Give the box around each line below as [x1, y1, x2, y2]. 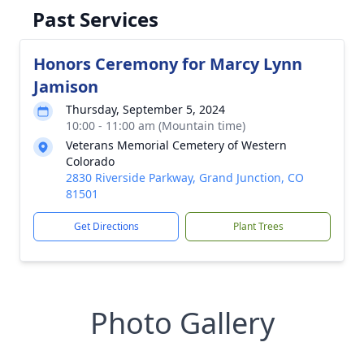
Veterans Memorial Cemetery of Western [66, 137, 287, 153]
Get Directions [73, 219, 139, 233]
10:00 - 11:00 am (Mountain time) [66, 118, 245, 133]
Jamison [33, 76, 98, 97]
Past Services [32, 6, 158, 32]
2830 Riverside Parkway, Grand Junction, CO [66, 170, 304, 185]
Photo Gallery [89, 303, 275, 343]
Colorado [66, 154, 115, 169]
